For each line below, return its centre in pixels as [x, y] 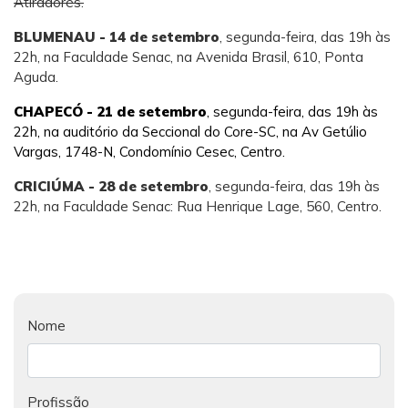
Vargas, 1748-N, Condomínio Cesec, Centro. [149, 152]
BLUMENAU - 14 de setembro [117, 37]
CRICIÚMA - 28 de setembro [111, 186]
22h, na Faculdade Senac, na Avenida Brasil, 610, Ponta [189, 57]
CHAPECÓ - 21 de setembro [110, 112]
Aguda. [36, 77]
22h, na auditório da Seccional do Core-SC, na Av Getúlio [190, 132]
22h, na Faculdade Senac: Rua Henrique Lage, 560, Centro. [198, 206]
